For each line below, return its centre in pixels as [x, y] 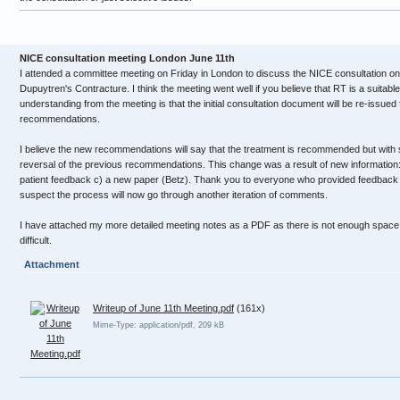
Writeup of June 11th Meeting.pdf [163, 308]
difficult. [36, 240]
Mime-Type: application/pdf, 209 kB [158, 325]
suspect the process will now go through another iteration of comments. [174, 195]
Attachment [52, 264]
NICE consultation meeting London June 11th [127, 58]
